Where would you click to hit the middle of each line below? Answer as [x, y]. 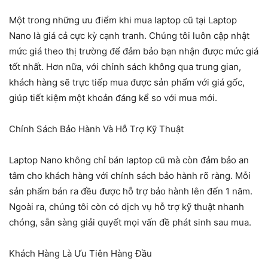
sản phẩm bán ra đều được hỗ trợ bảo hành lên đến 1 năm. [131, 191]
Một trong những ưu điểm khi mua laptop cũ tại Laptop [123, 20]
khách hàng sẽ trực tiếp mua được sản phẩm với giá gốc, [127, 83]
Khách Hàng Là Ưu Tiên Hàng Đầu [80, 254]
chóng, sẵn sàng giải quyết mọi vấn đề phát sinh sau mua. [130, 223]
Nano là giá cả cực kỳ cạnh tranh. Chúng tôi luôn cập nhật [129, 36]
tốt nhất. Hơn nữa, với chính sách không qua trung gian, [125, 67]
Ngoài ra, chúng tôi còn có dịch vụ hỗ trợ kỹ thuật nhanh [127, 207]
